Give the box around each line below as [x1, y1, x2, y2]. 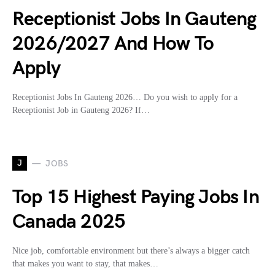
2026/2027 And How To [12, 32, 214, 56]
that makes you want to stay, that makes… [12, 259, 158, 269]
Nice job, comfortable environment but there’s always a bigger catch [12, 246, 250, 256]
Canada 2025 [12, 210, 126, 234]
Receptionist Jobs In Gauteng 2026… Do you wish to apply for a [12, 93, 238, 103]
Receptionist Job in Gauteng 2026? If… [12, 106, 150, 115]
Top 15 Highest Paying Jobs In [12, 185, 259, 210]
